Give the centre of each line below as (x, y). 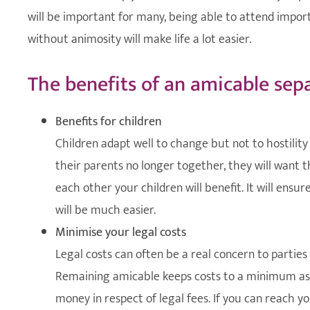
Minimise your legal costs (121, 232)
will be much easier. (106, 210)
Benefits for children (109, 121)
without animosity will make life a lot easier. (139, 39)
